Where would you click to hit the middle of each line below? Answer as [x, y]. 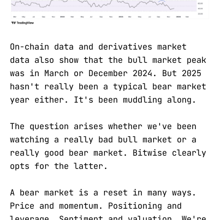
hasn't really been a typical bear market [108, 87]
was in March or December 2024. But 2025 [106, 73]
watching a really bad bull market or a [103, 140]
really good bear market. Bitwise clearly [108, 153]
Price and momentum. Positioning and [96, 206]
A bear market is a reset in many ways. [103, 193]
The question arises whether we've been [103, 126]
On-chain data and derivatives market [98, 47]
